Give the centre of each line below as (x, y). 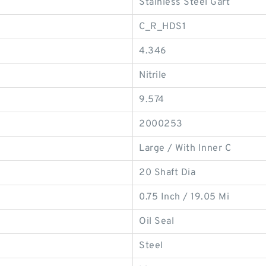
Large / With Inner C (185, 148)
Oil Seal (156, 221)
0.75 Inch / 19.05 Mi (184, 197)
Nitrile (153, 75)
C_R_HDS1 (162, 27)
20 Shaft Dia (167, 173)
